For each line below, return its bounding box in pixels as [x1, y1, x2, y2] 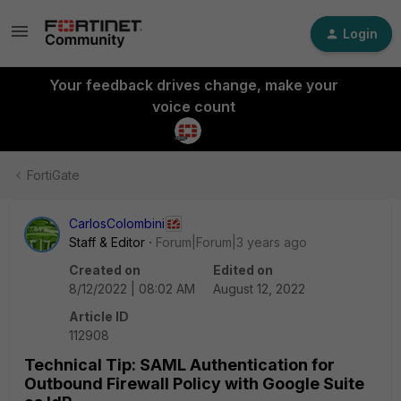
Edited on [213, 262, 273, 277]
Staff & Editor [69, 235, 145, 250]
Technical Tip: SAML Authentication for [24, 355, 335, 374]
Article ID [69, 309, 129, 324]
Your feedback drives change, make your [48, 76, 338, 94]
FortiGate [27, 167, 80, 183]
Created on [69, 262, 141, 277]
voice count [151, 98, 235, 115]
